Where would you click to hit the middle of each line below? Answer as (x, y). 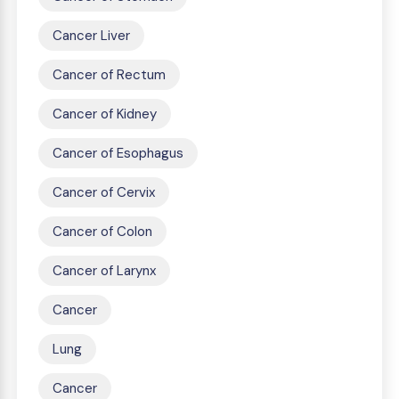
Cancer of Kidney (105, 114)
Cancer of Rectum (109, 75)
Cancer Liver (91, 36)
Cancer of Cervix (104, 192)
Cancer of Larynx (104, 271)
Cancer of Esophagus (118, 153)
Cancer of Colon (102, 232)
